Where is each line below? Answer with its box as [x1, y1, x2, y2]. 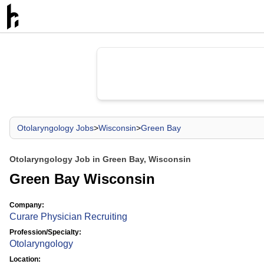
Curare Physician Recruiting [9, 212, 127, 222]
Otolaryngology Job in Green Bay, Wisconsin [9, 154, 191, 164]
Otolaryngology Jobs [17, 123, 94, 133]
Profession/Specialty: [9, 228, 81, 236]
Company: [9, 201, 44, 209]
